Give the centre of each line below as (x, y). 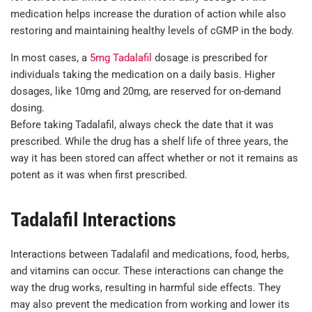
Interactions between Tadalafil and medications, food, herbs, (150, 255)
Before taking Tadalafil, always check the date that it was (142, 124)
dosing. (28, 108)
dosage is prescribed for (210, 57)
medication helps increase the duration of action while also (148, 14)
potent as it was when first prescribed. (99, 174)
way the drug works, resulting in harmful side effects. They (146, 288)
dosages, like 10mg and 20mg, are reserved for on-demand (146, 91)
